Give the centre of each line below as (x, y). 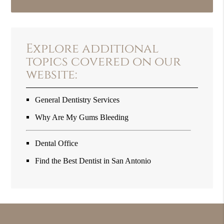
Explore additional (92, 48)
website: (52, 74)
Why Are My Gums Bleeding (82, 117)
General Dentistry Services (77, 99)
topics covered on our (104, 61)
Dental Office (57, 143)
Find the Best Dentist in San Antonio (93, 160)
